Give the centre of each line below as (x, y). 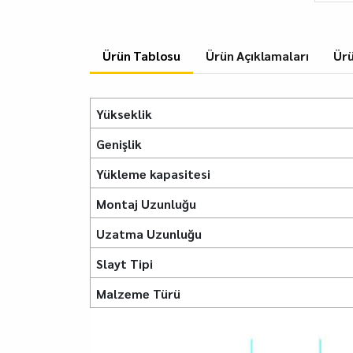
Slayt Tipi (124, 264)
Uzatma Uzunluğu (149, 234)
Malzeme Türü (138, 294)
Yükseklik (124, 114)
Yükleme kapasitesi (153, 174)
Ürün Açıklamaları (257, 56)
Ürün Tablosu (142, 56)
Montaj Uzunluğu (146, 204)
